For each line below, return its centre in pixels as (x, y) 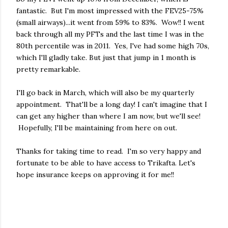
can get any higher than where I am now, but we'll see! (108, 116)
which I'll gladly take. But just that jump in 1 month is (106, 58)
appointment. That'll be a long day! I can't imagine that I (112, 104)
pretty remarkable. (48, 69)
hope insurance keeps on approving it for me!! (95, 175)
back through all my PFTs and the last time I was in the (110, 34)
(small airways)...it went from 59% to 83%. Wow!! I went (110, 22)
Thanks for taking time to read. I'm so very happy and (109, 151)
